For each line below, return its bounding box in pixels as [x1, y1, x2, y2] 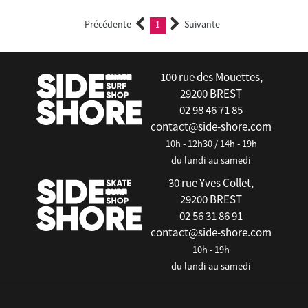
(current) [162, 19, 197, 32]
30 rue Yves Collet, [168, 175, 254, 190]
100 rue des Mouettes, [159, 69, 263, 85]
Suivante [184, 18, 220, 30]
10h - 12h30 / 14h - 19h [165, 137, 257, 150]
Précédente [85, 18, 131, 30]
